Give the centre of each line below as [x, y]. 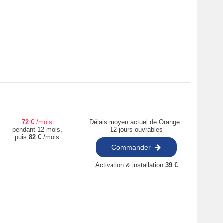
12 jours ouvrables [136, 130]
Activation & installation [130, 165]
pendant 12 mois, [37, 130]
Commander [131, 147]
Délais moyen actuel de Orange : [136, 122]
